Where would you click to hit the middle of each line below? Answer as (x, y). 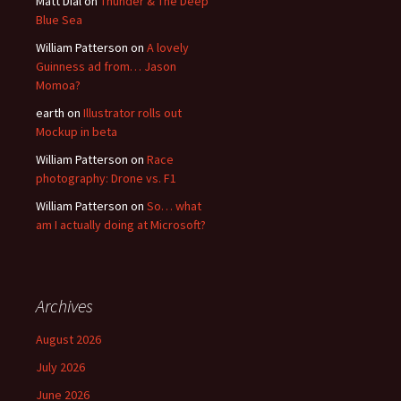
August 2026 (68, 339)
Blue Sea (59, 20)
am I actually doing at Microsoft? (121, 225)
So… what (174, 206)
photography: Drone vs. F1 (106, 178)
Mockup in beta (77, 132)
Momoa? (58, 85)
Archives (64, 306)
